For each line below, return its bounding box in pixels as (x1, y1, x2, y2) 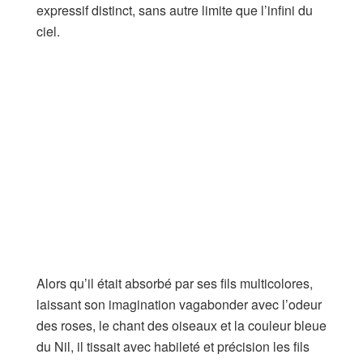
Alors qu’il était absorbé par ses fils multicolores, (36, 273, 313, 293)
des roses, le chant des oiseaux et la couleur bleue (36, 315, 327, 335)
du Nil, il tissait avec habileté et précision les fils (36, 336, 310, 356)
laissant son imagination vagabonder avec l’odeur (36, 294, 322, 314)
